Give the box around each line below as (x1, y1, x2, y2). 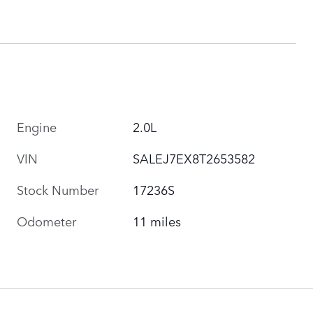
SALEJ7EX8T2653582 (133, 148, 256, 167)
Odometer (17, 211, 76, 230)
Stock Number (17, 180, 99, 198)
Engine (17, 117, 57, 136)
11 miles (133, 211, 182, 230)
